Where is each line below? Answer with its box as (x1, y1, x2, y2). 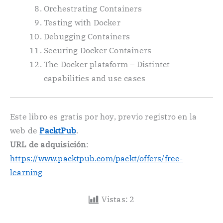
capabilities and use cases (44, 73, 146, 83)
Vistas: (101, 194, 128, 204)
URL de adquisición (10, 139, 86, 149)
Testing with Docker (44, 17, 120, 27)
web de (10, 125, 40, 135)
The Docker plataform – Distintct (44, 59, 170, 69)
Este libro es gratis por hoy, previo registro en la (10, 111, 197, 121)
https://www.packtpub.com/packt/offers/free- (10, 153, 183, 163)
